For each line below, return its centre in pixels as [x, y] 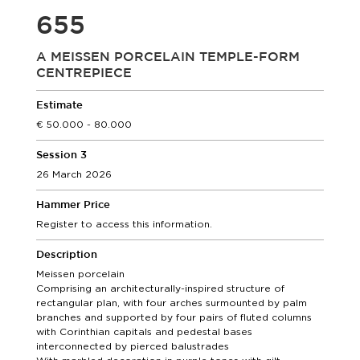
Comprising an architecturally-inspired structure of [160, 288]
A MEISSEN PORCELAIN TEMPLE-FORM [168, 57]
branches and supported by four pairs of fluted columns [174, 317]
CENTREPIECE [84, 74]
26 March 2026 [74, 174]
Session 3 [61, 155]
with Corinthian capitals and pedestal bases [144, 331]
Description [67, 255]
